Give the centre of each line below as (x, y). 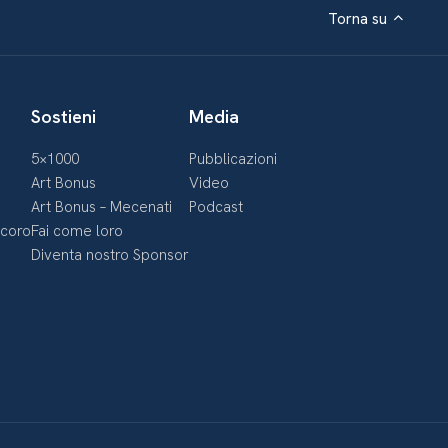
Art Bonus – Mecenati (101, 207)
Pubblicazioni (233, 159)
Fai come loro (77, 231)
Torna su (358, 19)
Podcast (216, 207)
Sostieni (63, 116)
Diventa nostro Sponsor (110, 255)
